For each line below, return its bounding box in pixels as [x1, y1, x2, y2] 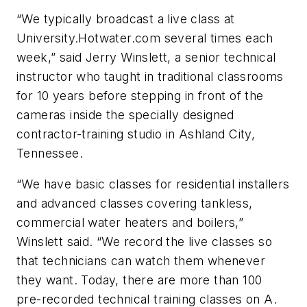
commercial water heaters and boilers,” [16, 215, 244, 230]
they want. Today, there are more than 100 [16, 273, 262, 288]
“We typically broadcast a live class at [16, 11, 235, 26]
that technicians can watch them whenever [16, 254, 265, 269]
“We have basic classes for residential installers [16, 177, 290, 192]
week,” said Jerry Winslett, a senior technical [16, 49, 276, 64]
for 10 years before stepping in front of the [16, 88, 264, 103]
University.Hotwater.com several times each [16, 30, 273, 45]
